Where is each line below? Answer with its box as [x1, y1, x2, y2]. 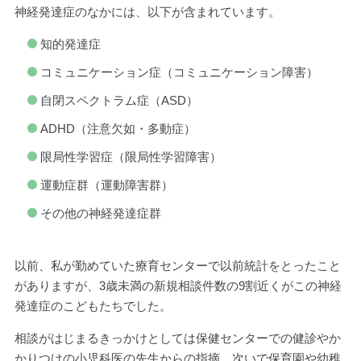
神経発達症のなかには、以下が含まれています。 [14, 5, 280, 19]
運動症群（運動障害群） [40, 178, 174, 192]
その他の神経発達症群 [40, 206, 162, 220]
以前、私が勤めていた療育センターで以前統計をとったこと [14, 259, 341, 272]
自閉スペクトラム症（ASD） [40, 93, 199, 107]
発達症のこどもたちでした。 [14, 299, 172, 313]
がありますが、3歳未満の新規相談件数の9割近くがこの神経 [14, 279, 342, 293]
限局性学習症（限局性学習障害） [40, 150, 222, 164]
